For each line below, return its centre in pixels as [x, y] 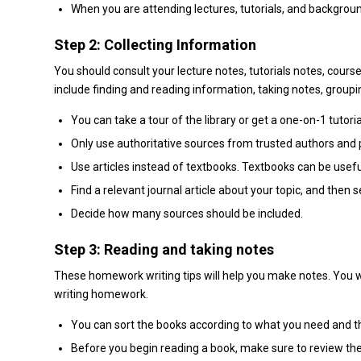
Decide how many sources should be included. [187, 214]
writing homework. [101, 295]
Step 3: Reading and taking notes [164, 250]
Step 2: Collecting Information [155, 45]
